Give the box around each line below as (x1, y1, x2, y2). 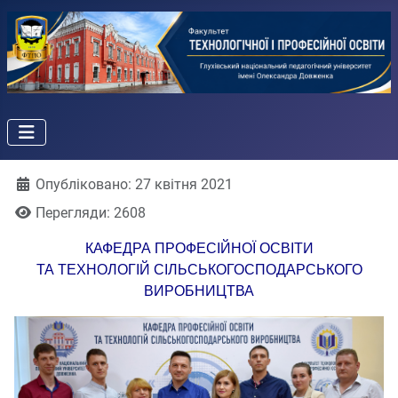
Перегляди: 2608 (36, 204, 146, 222)
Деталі (13, 175, 59, 193)
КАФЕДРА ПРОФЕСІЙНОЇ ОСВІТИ (84, 241, 314, 257)
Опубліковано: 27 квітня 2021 (36, 176, 233, 194)
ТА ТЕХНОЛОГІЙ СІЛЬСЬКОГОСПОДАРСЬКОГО (36, 262, 362, 278)
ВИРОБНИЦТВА (144, 283, 254, 299)
